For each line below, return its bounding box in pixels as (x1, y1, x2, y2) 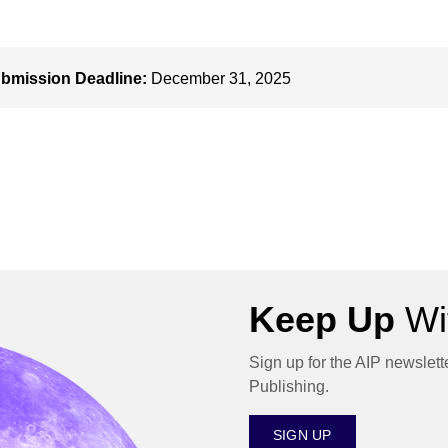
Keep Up (248, 298, 395, 340)
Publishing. (248, 377, 329, 395)
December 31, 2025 (147, 69, 292, 87)
